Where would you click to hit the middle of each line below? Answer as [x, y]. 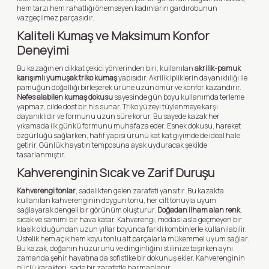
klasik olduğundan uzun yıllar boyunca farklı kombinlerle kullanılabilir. [132, 229]
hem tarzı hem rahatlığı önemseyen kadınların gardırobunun [117, 8]
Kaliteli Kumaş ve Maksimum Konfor [113, 36]
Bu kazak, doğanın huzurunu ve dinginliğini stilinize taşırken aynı [125, 248]
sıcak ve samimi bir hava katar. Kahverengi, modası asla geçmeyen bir [129, 219]
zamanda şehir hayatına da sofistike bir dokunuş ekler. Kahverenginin [131, 258]
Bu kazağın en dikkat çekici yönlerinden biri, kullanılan [106, 68]
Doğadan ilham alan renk [199, 210]
